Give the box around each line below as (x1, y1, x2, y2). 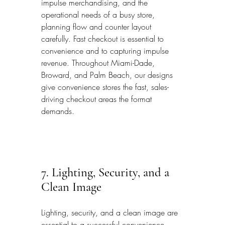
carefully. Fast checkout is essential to (41, 33, 166, 44)
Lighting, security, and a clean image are (41, 207, 180, 218)
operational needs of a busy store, (41, 9, 157, 20)
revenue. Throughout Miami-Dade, (41, 57, 157, 68)
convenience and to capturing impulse (41, 45, 171, 56)
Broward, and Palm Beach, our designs (41, 69, 175, 80)
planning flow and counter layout (41, 21, 154, 32)
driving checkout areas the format (41, 93, 154, 104)
